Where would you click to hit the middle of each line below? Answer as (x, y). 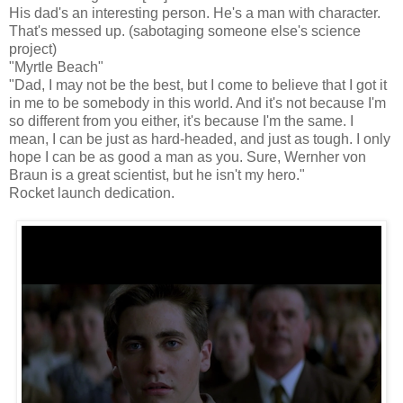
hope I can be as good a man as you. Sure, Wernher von (188, 157)
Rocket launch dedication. (92, 193)
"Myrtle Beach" (56, 67)
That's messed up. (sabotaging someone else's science (185, 31)
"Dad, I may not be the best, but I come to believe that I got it (198, 85)
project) (33, 49)
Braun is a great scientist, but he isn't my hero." (157, 175)
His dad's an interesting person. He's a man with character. (195, 13)
